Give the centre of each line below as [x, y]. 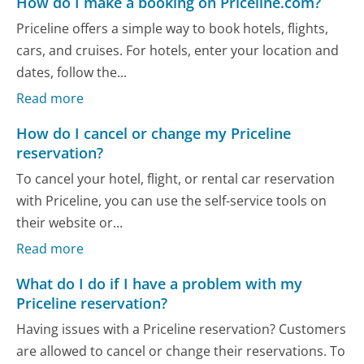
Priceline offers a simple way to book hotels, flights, [173, 28]
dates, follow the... [72, 72]
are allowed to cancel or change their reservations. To [181, 351]
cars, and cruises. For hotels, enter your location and [178, 50]
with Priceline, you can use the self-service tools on [172, 200]
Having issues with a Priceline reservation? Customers [182, 329]
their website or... [70, 222]
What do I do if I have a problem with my [160, 284]
